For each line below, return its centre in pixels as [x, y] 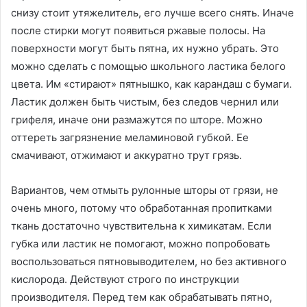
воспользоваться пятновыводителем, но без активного [149, 261]
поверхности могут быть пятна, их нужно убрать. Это [145, 48]
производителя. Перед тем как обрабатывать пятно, [142, 297]
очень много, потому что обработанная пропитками [142, 208]
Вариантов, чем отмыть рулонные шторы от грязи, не [145, 190]
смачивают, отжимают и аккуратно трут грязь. [126, 155]
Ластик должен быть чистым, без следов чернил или [145, 101]
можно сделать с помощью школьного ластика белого [148, 66]
